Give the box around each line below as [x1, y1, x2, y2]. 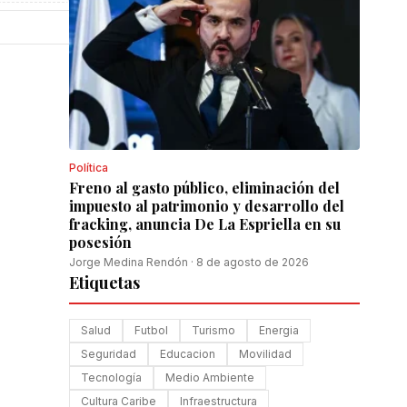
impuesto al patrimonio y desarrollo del [69, 196, 344, 215]
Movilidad [239, 347, 292, 361]
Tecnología [81, 371, 142, 384]
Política [69, 161, 108, 174]
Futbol [134, 323, 168, 337]
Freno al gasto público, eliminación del [69, 178, 340, 197]
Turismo [192, 323, 235, 337]
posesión [69, 233, 132, 252]
